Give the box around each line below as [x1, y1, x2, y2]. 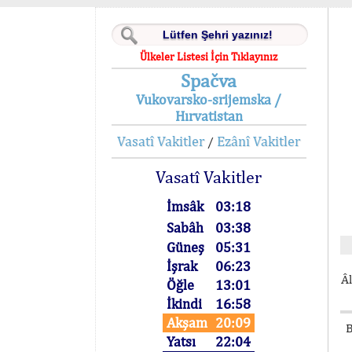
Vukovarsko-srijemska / [136, 91, 282, 108]
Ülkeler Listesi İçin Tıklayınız [140, 50, 278, 63]
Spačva [181, 69, 237, 91]
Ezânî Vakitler [217, 133, 301, 149]
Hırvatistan [174, 108, 243, 124]
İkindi [167, 295, 203, 312]
